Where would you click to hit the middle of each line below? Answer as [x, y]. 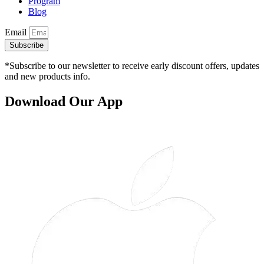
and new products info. [47, 77]
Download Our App [64, 102]
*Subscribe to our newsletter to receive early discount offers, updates [132, 66]
